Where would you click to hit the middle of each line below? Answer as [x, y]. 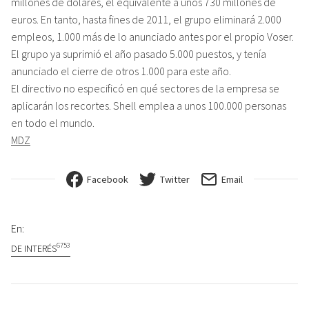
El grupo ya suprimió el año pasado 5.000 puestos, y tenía [139, 53]
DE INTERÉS [34, 248]
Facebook [108, 179]
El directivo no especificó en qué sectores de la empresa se [145, 88]
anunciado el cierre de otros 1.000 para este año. [121, 71]
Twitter [175, 179]
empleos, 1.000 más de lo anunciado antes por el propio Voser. [152, 36]
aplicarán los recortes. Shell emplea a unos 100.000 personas [149, 105]
